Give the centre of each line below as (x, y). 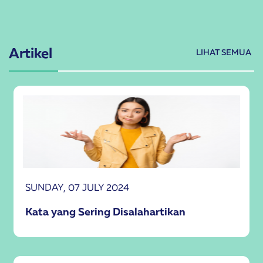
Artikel (31, 53)
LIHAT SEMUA (224, 52)
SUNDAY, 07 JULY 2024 (77, 187)
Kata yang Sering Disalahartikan (105, 211)
